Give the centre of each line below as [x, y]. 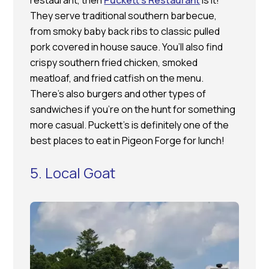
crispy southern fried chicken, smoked [114, 63]
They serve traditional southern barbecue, [124, 16]
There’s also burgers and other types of [118, 94]
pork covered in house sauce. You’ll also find [127, 47]
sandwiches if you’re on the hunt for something [133, 110]
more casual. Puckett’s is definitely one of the [130, 125]
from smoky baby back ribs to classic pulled [125, 32]
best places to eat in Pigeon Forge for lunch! [128, 141]
